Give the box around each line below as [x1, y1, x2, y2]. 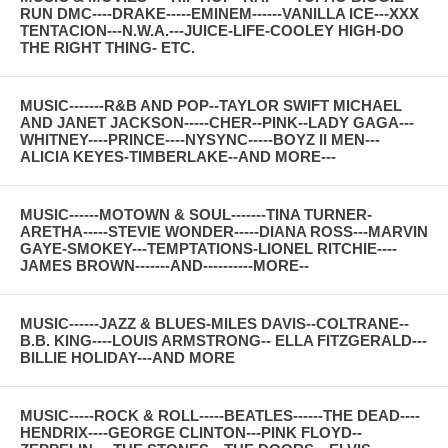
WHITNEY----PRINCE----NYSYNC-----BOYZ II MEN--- [20, 130, 380, 148]
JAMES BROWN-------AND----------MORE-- [20, 256, 309, 274]
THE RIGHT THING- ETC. [20, 38, 195, 56]
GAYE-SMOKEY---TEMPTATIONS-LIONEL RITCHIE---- [20, 239, 397, 257]
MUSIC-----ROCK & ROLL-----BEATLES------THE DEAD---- [20, 406, 420, 424]
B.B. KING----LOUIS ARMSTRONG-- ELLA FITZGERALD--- [20, 331, 427, 349]
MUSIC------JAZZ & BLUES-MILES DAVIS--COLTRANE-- [20, 314, 409, 332]
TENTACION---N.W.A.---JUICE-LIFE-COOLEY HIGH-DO [20, 21, 404, 39]
